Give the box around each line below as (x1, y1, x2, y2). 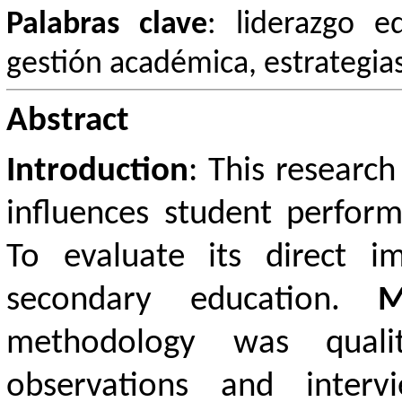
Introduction (5, 153, 188, 189)
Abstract (5, 103, 129, 139)
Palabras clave (5, 8, 207, 41)
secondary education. (5, 283, 379, 319)
